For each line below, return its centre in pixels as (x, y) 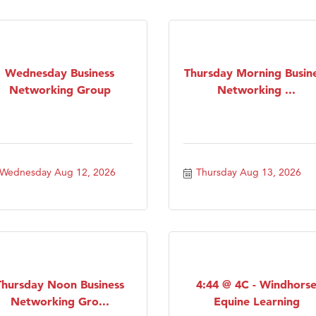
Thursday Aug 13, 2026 (248, 172)
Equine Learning (256, 301)
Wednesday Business (60, 72)
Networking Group (60, 89)
